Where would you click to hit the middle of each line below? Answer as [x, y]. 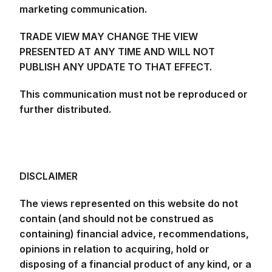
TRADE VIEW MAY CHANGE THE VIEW [109, 36]
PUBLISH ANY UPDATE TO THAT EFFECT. [116, 67]
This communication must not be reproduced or [134, 94]
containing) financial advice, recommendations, [134, 234]
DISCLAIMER [49, 176]
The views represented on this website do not [129, 203]
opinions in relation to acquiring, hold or [115, 249]
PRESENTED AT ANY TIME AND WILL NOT [117, 52]
